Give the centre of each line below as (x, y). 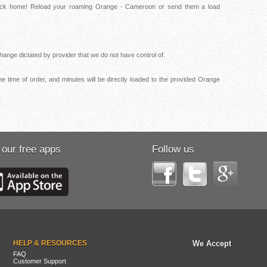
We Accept (212, 243)
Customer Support (40, 261)
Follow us (173, 149)
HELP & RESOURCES (50, 243)
